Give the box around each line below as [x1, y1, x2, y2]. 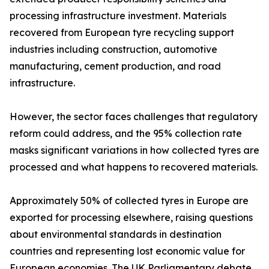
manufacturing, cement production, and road [10, 60, 221, 73]
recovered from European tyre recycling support [10, 26, 234, 39]
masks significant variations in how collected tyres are [10, 144, 259, 157]
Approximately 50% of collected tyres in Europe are [10, 195, 249, 207]
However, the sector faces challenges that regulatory [10, 110, 258, 123]
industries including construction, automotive [10, 43, 217, 56]
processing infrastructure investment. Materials [10, 10, 226, 22]
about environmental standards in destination [10, 228, 222, 241]
